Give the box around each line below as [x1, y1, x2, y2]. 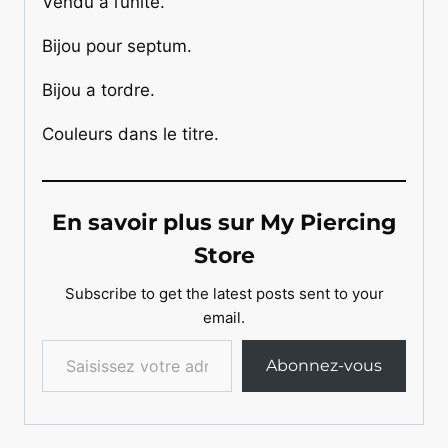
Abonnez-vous [266, 355, 382, 375]
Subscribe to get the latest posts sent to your [64, 283, 384, 303]
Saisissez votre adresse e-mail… [41, 328, 55, 349]
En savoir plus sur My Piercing [52, 208, 396, 236]
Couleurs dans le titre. [42, 123, 219, 144]
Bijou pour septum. [42, 35, 192, 56]
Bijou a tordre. [42, 79, 155, 100]
